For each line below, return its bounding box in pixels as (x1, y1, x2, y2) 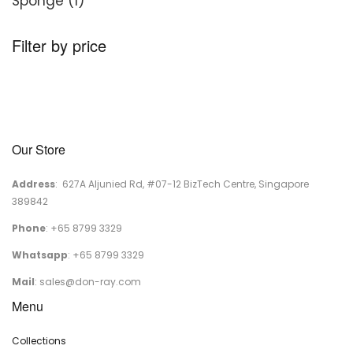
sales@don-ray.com (39, 275, 141, 288)
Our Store (12, 140, 65, 158)
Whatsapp (12, 248, 68, 262)
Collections (12, 334, 66, 347)
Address (12, 177, 55, 191)
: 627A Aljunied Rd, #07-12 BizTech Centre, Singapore (55, 177, 309, 191)
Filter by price (12, 34, 106, 57)
